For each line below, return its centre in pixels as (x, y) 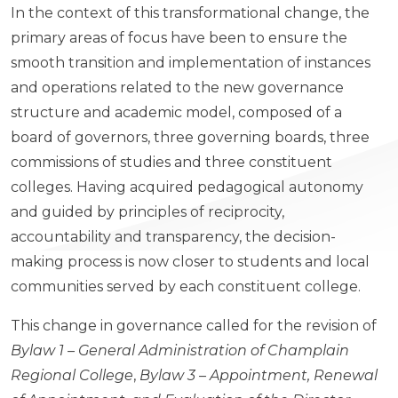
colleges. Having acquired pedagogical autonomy (187, 187)
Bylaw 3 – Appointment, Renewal (259, 375)
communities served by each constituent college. (186, 286)
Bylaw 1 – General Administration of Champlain (180, 350)
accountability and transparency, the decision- (173, 236)
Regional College (72, 375)
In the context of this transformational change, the (190, 12)
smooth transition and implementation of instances (191, 62)
